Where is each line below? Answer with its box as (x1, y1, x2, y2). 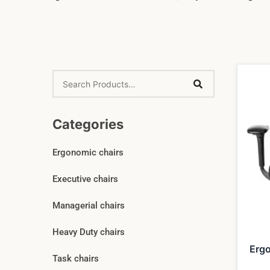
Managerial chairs (52, 200, 125, 212)
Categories (52, 116, 124, 133)
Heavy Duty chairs (52, 227, 125, 238)
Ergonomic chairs (52, 147, 124, 159)
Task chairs (52, 253, 99, 265)
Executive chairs (52, 174, 119, 185)
